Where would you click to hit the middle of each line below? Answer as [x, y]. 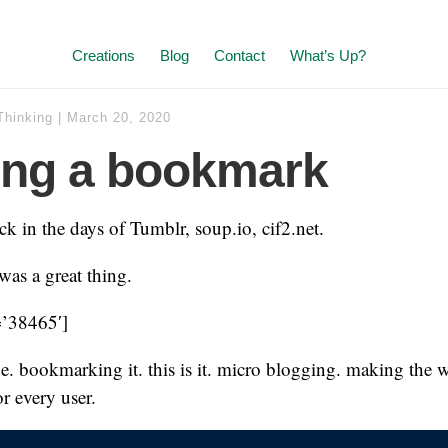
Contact [239, 55]
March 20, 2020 [119, 117]
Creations [103, 55]
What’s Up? [328, 55]
